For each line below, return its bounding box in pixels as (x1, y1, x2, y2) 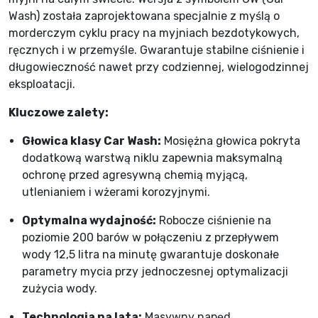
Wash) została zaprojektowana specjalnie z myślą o (9, 9, 280, 23)
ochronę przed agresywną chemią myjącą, (22, 168, 248, 182)
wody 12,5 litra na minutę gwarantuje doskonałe (22, 248, 280, 261)
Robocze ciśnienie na (156, 214, 272, 227)
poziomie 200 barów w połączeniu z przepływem (22, 231, 280, 244)
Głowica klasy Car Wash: (22, 134, 162, 148)
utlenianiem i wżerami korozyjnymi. (22, 185, 211, 199)
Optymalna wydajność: (22, 214, 157, 227)
